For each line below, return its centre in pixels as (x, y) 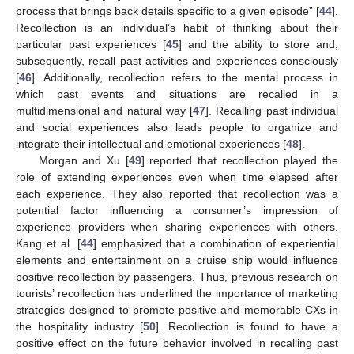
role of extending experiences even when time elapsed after (177, 177)
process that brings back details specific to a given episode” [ (168, 11)
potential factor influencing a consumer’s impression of (177, 210)
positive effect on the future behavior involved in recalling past (177, 343)
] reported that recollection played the (240, 160)
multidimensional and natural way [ (105, 111)
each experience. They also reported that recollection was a (177, 194)
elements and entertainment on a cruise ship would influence (177, 260)
